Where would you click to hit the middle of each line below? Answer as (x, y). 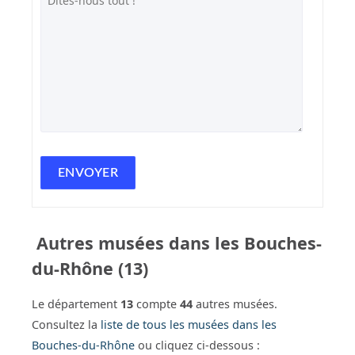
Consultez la (66, 325)
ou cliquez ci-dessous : (197, 345)
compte (157, 304)
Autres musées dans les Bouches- (177, 242)
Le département (76, 304)
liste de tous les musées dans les (189, 325)
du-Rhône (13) (90, 268)
